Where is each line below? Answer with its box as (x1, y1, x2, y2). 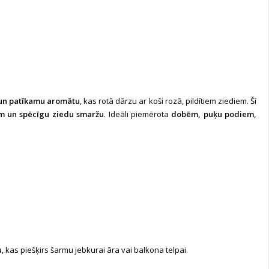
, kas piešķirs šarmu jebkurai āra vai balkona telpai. (2, 244, 188, 255)
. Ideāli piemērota (104, 109, 172, 119)
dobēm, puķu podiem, (171, 109, 257, 119)
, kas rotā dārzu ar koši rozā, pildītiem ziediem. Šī (79, 95, 256, 106)
